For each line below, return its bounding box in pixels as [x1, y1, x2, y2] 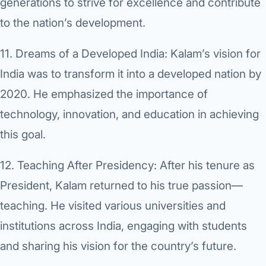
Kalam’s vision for [167, 47, 261, 61]
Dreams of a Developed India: [15, 47, 167, 61]
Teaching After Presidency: [17, 159, 157, 173]
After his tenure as [157, 159, 255, 173]
